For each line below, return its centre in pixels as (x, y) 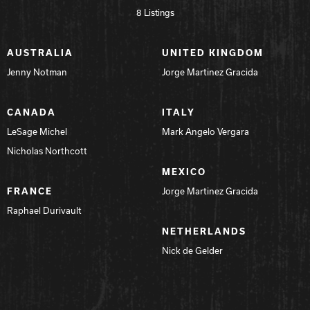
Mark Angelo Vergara (206, 131)
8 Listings (155, 12)
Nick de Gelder (192, 250)
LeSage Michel (37, 131)
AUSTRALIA (40, 52)
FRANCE (30, 191)
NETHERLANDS (204, 231)
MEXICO (184, 171)
